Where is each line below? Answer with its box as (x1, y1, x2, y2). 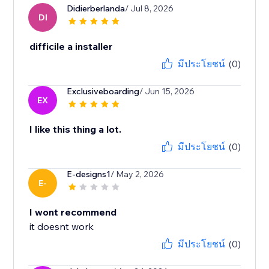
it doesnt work (29, 220, 94, 233)
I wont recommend (29, 206, 117, 219)
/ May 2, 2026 (110, 169, 165, 180)
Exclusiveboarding (67, 86, 140, 97)
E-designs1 (67, 169, 111, 180)
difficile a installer (29, 40, 113, 53)
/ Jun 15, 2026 (139, 86, 195, 97)
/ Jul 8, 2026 (125, 3, 174, 14)
